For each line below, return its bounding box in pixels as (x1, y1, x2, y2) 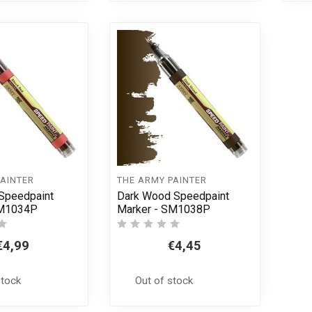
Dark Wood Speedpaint (116, 189, 229, 203)
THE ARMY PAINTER (116, 175, 207, 186)
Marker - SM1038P (116, 202, 210, 216)
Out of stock (135, 274, 194, 287)
